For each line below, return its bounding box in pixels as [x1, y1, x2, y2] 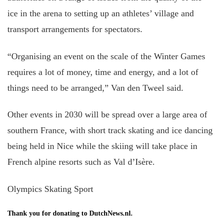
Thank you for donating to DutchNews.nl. [7, 209, 133, 217]
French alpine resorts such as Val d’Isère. [7, 157, 155, 167]
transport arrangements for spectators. [7, 24, 143, 34]
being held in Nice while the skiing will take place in [7, 141, 197, 151]
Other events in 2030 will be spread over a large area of [7, 110, 207, 119]
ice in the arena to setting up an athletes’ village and [7, 8, 194, 18]
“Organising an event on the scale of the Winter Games [7, 51, 205, 61]
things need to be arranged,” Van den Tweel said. [7, 82, 184, 93]
